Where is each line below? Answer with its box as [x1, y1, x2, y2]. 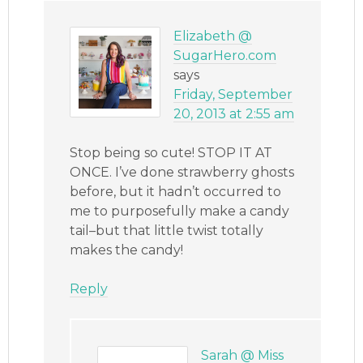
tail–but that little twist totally [70, 222, 264, 238]
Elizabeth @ [173, 28, 253, 44]
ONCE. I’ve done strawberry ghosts [70, 164, 295, 180]
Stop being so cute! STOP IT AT [70, 144, 273, 160]
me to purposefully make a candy [70, 203, 290, 219]
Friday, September [173, 86, 293, 102]
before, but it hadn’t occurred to [70, 183, 282, 199]
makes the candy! [70, 241, 184, 258]
